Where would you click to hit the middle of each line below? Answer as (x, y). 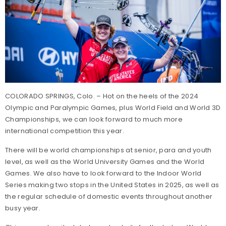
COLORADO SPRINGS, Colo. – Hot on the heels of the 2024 (102, 96)
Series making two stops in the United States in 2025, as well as (112, 185)
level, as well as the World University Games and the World (105, 161)
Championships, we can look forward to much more (94, 119)
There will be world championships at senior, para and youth (108, 150)
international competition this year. (65, 131)
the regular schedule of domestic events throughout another (109, 196)
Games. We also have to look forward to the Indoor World (103, 173)
